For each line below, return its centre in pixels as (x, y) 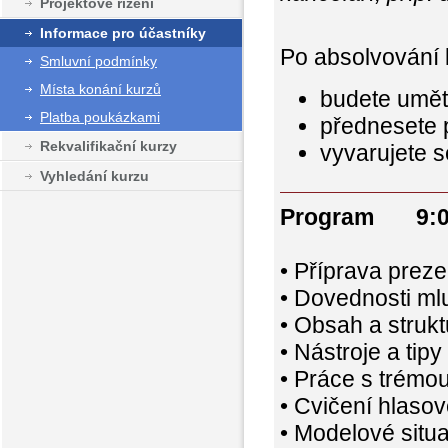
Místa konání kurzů (100, 88)
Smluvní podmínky (98, 60)
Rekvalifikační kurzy (108, 145)
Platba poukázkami (100, 116)
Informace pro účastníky (123, 32)
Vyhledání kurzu (94, 175)
